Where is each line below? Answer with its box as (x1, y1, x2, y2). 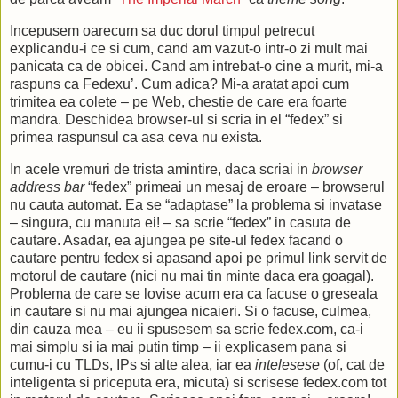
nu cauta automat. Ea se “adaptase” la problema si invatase (10, 197, 382, 213)
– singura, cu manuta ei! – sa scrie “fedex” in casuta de (10, 215, 351, 231)
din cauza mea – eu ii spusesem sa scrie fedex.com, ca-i (10, 322, 363, 338)
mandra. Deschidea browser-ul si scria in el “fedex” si (10, 112, 343, 128)
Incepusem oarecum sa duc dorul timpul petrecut (10, 23, 314, 39)
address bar (10, 179, 84, 195)
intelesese (255, 357, 320, 373)
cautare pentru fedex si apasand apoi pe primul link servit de (10, 251, 387, 267)
